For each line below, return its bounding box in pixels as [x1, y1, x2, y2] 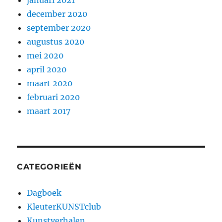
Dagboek [27, 188, 62, 198]
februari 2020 [27, 92, 80, 103]
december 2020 [27, 9, 88, 19]
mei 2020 [27, 51, 64, 61]
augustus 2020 [27, 37, 85, 47]
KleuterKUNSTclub [27, 202, 102, 212]
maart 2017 [27, 106, 71, 116]
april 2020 [27, 64, 67, 75]
